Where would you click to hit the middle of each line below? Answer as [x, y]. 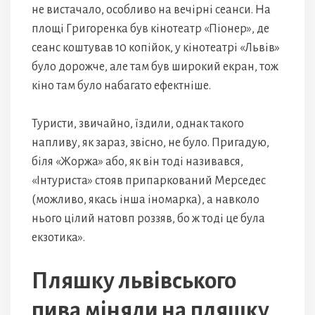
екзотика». [58, 238]
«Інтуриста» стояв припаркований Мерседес [149, 181]
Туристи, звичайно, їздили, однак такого [138, 124]
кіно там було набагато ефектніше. [121, 86]
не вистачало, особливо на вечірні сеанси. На [151, 10]
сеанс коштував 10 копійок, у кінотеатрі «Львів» [156, 48]
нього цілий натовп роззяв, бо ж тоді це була [148, 219]
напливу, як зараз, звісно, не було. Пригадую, [150, 143]
